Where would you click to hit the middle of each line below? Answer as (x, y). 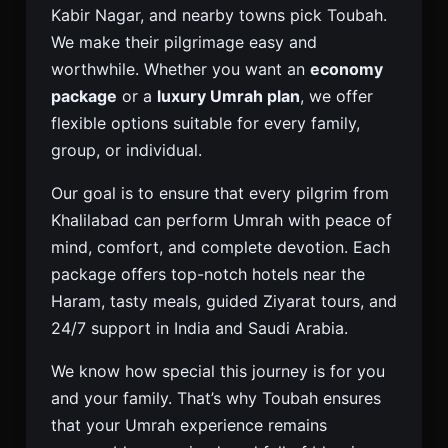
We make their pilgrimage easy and (184, 41)
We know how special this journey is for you (218, 370)
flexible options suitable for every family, (205, 122)
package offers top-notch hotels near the (208, 273)
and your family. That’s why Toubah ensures (216, 397)
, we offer (336, 95)
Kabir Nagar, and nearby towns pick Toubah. (219, 14)
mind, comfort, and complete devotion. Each (220, 246)
